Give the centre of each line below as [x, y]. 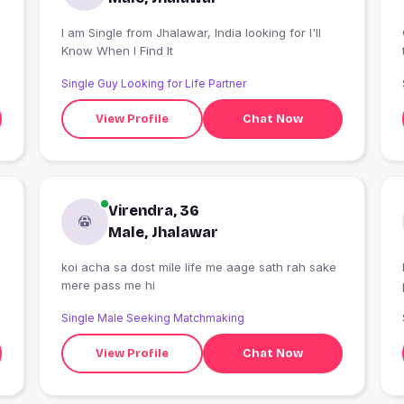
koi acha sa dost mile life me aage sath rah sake [198, 267]
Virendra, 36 [153, 211]
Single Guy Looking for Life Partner [153, 84]
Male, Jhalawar [163, 233]
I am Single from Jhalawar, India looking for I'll [93, 33]
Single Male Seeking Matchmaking [152, 318]
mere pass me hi [108, 285]
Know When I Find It [117, 51]
